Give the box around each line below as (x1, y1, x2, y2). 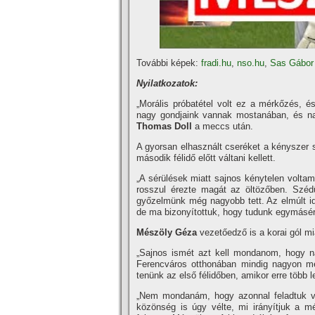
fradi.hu (201, 58, 231, 68)
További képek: (136, 58, 201, 68)
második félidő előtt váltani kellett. (136, 153, 276, 163)
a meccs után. (195, 121, 253, 131)
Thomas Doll (136, 121, 195, 131)
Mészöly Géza (136, 227, 200, 238)
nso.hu (237, 58, 264, 68)
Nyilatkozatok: (136, 78, 198, 89)
